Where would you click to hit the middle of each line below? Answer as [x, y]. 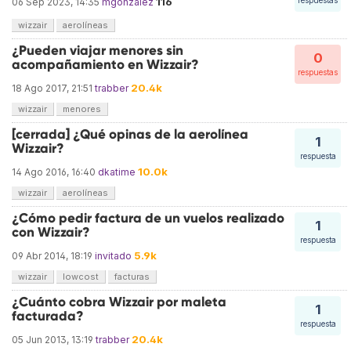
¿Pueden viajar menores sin [98, 51]
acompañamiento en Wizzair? [105, 65]
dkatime [117, 172]
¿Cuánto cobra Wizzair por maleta [119, 302]
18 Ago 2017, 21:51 [52, 89]
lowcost [81, 277]
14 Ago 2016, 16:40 [54, 172]
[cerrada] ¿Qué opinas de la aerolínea [130, 135]
